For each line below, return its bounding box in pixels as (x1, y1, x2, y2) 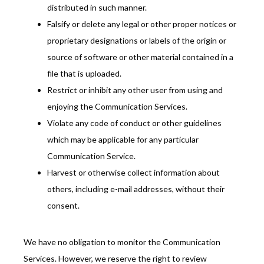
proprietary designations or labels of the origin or (47, 35, 226, 46)
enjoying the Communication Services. (47, 101, 187, 112)
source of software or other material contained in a (47, 52, 233, 62)
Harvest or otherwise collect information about (47, 167, 220, 178)
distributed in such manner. (47, 2, 147, 13)
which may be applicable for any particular (47, 134, 199, 145)
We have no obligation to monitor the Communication (24, 237, 220, 247)
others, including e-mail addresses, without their (47, 184, 225, 194)
